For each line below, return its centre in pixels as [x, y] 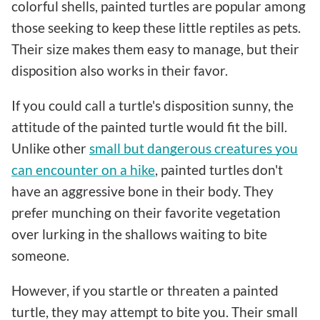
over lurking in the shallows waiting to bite [139, 234]
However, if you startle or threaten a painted [145, 290]
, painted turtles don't [219, 169]
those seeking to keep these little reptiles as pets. [156, 27]
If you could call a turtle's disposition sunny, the [152, 105]
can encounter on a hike [83, 169]
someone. [40, 255]
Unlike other [50, 148]
